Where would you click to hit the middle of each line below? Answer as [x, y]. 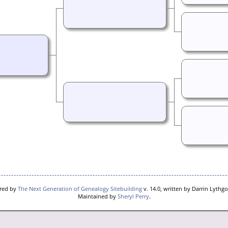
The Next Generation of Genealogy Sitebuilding [80, 189]
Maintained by [97, 196]
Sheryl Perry [133, 196]
